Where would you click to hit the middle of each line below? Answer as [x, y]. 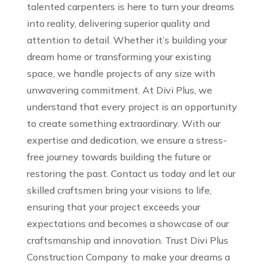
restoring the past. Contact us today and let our [131, 173]
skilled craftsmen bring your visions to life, [119, 190]
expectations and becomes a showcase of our [128, 223]
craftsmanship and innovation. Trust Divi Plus [127, 240]
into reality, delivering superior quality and [118, 23]
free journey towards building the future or [119, 157]
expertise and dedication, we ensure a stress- [127, 140]
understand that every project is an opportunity [132, 107]
